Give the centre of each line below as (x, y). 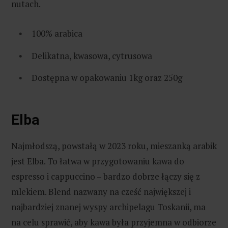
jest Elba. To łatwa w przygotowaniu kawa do (98, 161)
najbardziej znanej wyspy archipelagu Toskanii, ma (108, 207)
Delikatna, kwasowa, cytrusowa (92, 55)
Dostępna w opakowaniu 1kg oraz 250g (107, 78)
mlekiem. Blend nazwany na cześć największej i (101, 192)
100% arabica (57, 34)
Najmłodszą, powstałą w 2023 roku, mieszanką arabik (114, 146)
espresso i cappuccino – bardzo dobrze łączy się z (106, 177)
